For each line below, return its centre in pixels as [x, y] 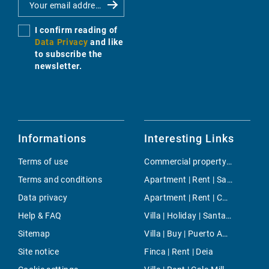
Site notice [38, 252]
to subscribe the [69, 54]
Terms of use [43, 162]
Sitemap [34, 234]
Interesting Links [189, 139]
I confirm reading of [76, 30]
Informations [52, 139]
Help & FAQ [40, 216]
